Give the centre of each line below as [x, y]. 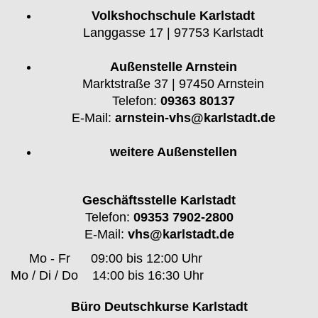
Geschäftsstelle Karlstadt [159, 200]
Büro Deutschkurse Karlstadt [159, 307]
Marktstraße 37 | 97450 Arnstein [173, 84]
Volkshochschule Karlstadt [173, 16]
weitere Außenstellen [173, 152]
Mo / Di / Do [50, 275]
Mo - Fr [50, 258]
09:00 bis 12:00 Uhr [146, 258]
